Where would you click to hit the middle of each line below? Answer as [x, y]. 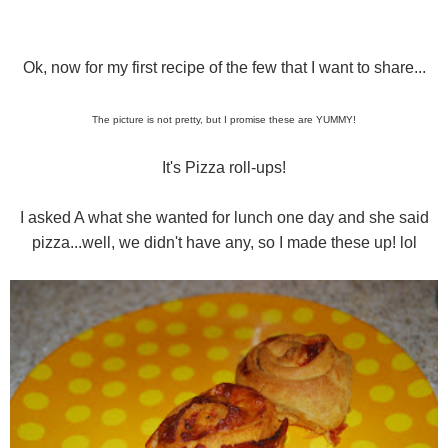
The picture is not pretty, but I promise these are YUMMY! [224, 120]
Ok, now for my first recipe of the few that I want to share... [224, 68]
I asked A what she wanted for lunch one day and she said [224, 218]
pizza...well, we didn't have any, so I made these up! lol [224, 243]
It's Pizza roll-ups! [224, 168]
